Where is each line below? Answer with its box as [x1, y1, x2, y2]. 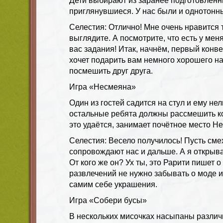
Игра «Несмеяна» [69, 82, 136, 91]
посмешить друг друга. [69, 66, 153, 75]
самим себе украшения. [69, 180, 157, 189]
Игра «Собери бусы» [69, 196, 147, 205]
